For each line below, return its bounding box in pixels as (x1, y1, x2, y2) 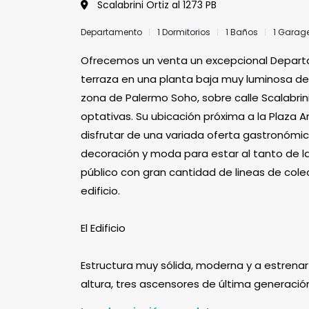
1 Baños (226, 26, 258, 38)
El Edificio (81, 221, 126, 235)
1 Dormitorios (157, 26, 210, 38)
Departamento (81, 26, 142, 38)
